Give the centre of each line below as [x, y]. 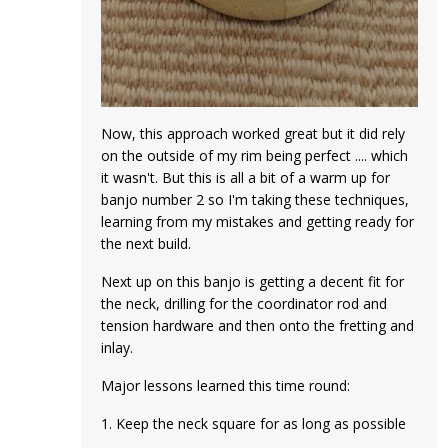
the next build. [146, 243]
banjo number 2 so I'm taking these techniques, [255, 199]
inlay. [117, 347]
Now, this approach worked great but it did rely [253, 133]
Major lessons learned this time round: [226, 385]
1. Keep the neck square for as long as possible [254, 423]
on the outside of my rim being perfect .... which [255, 155]
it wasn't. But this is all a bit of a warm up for [246, 177]
